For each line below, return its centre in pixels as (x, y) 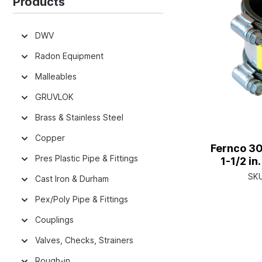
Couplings (54, 220)
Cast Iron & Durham (72, 179)
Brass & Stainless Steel (79, 117)
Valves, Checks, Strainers (84, 240)
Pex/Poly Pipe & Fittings (82, 199)
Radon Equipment (69, 56)
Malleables (56, 76)
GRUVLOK (54, 97)
